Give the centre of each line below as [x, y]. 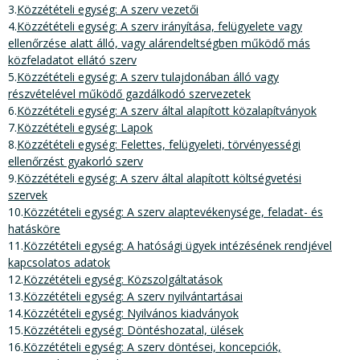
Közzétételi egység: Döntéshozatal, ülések [133, 330]
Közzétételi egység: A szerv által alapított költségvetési [159, 178]
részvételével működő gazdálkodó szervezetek [129, 94]
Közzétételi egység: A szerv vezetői [108, 10]
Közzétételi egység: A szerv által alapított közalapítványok [167, 111]
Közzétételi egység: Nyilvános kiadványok [131, 313]
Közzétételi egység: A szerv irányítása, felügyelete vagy [160, 27]
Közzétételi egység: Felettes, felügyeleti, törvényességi [159, 145]
